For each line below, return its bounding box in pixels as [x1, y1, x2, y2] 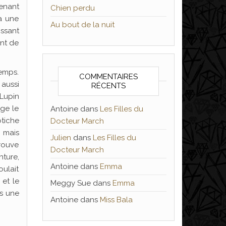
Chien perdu [50, 4, 95, 13]
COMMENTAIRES [79, 72, 138, 81]
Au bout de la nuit [50, 20, 115, 29]
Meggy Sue [50, 179, 91, 188]
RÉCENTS [91, 81, 126, 90]
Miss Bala [99, 195, 133, 204]
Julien [50, 133, 71, 142]
